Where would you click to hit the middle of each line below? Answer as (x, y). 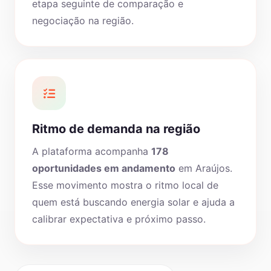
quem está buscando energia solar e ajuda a (133, 202)
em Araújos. (204, 168)
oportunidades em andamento (104, 168)
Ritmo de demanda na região (116, 129)
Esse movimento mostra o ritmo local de (125, 185)
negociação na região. (83, 21)
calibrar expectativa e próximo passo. (119, 219)
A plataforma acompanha (92, 151)
